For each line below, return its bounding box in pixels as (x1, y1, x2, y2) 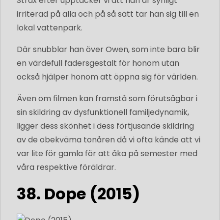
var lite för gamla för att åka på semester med (17, 147, 197, 159)
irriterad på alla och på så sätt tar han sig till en (17, 8, 199, 20)
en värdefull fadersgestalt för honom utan (17, 57, 179, 69)
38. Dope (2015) (17, 182, 140, 205)
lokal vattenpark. (17, 22, 82, 33)
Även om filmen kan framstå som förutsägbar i (17, 92, 197, 104)
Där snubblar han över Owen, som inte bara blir (17, 43, 200, 55)
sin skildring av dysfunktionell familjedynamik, (17, 106, 189, 118)
